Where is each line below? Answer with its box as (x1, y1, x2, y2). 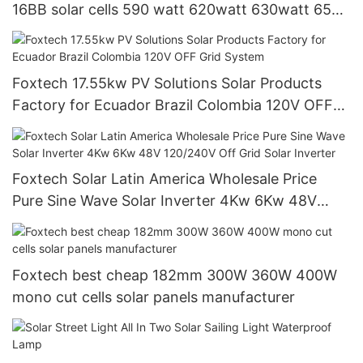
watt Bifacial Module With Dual (12, 22, 221, 40)
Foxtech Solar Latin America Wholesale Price (12, 170, 317, 188)
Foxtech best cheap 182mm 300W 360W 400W (12, 266, 296, 284)
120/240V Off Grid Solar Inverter (12, 214, 236, 232)
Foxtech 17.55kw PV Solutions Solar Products (12, 75, 221, 92)
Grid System (12, 118, 96, 136)
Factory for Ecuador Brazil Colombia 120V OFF (12, 96, 333, 114)
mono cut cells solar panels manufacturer (12, 288, 295, 305)
